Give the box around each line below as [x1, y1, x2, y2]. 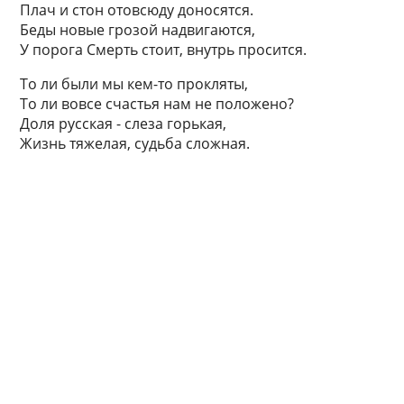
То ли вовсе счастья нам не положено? [20, 94, 295, 115]
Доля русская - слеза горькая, [20, 114, 227, 134]
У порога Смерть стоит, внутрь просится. [20, 40, 308, 60]
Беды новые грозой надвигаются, [20, 20, 256, 41]
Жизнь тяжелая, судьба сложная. [20, 133, 251, 154]
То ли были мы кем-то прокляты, [20, 74, 249, 95]
